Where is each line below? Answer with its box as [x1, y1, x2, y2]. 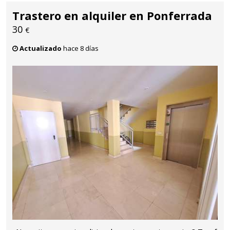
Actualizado [20, 43, 62, 53]
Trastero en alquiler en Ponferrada [12, 7, 212, 23]
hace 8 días [62, 43, 99, 53]
